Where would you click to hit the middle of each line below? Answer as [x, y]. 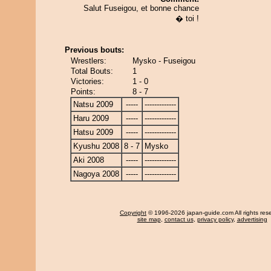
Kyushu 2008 [96, 146]
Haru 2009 [91, 118]
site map [149, 219]
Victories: [87, 81]
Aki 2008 [89, 160]
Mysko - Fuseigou [164, 61]
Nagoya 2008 [96, 174]
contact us [179, 219]
